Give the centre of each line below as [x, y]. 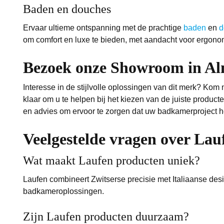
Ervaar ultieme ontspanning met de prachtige [103, 27]
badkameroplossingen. [64, 191]
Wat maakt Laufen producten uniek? [112, 160]
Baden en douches [67, 9]
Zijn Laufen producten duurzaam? [106, 216]
